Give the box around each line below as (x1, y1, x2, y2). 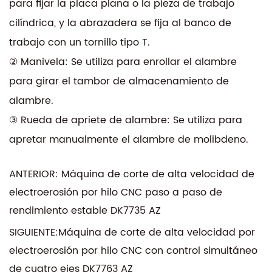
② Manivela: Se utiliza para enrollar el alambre (9, 53, 237, 70)
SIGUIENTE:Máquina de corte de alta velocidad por (9, 224, 255, 240)
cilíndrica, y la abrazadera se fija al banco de (9, 15, 231, 31)
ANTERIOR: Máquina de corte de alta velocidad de (9, 166, 254, 182)
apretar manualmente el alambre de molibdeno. (9, 131, 248, 148)
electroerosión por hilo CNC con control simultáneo (9, 242, 257, 259)
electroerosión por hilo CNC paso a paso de (9, 184, 222, 200)
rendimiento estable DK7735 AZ (9, 202, 161, 219)
